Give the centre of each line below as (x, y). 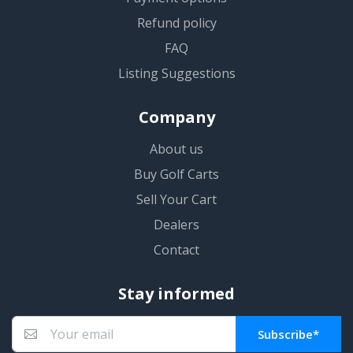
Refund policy (176, 23)
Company (176, 117)
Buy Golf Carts (176, 175)
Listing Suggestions (176, 74)
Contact (176, 250)
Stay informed (176, 294)
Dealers (176, 225)
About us (176, 149)
